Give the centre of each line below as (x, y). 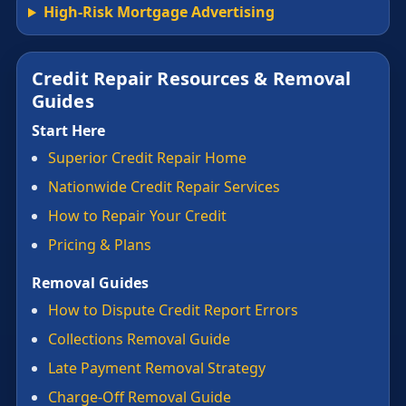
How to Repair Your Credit (137, 216)
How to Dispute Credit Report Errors (173, 310)
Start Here (68, 131)
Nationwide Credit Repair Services (164, 187)
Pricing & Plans (100, 245)
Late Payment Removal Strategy (157, 368)
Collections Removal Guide (139, 339)
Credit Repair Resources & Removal (192, 79)
